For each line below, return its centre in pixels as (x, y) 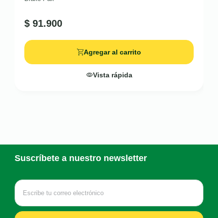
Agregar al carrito (112, 52)
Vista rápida (112, 75)
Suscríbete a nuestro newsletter (81, 158)
